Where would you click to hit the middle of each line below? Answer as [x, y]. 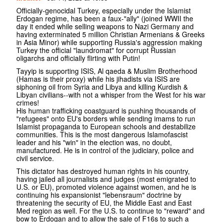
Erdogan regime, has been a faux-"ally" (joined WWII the [105, 19]
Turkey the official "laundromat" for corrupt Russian [96, 50]
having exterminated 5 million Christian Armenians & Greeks [111, 34]
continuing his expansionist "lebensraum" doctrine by [99, 195]
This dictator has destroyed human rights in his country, [103, 171]
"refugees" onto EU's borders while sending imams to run [106, 119]
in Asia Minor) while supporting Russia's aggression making [109, 42]
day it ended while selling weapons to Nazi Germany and [105, 27]
